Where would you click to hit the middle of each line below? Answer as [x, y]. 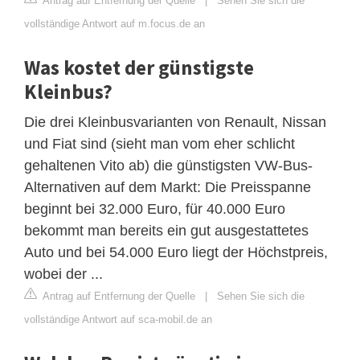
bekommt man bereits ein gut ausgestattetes [166, 230]
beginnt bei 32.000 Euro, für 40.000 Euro [155, 209]
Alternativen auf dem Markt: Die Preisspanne [168, 187]
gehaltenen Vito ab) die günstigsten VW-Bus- [168, 165]
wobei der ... [63, 274]
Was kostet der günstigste [139, 67]
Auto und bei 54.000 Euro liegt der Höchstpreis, [176, 252]
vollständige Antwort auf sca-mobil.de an [118, 319]
